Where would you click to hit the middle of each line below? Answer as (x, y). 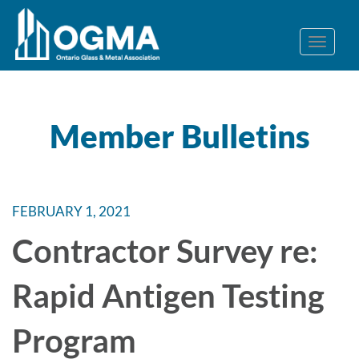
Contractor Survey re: (165, 251)
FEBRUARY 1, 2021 (71, 211)
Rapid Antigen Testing (168, 296)
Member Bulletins (179, 136)
